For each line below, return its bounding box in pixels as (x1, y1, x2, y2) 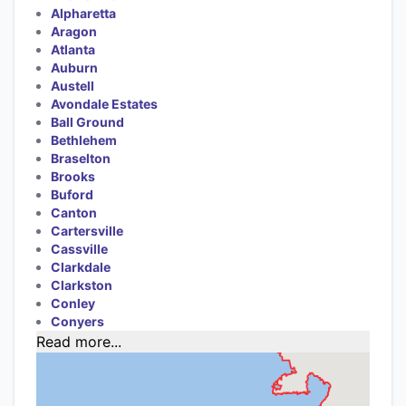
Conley (51, 295, 95, 311)
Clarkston (51, 276, 112, 293)
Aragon (51, 23, 97, 39)
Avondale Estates (51, 95, 158, 111)
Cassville (51, 240, 108, 256)
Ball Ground (51, 113, 124, 130)
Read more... (36, 332, 121, 351)
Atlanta (51, 41, 95, 57)
